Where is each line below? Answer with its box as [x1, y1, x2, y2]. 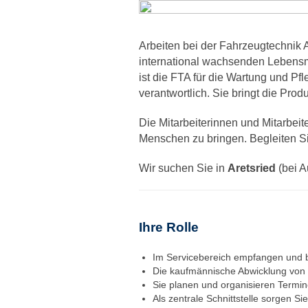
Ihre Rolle [139, 220, 199, 234]
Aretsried [228, 162, 276, 174]
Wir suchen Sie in [139, 162, 228, 174]
